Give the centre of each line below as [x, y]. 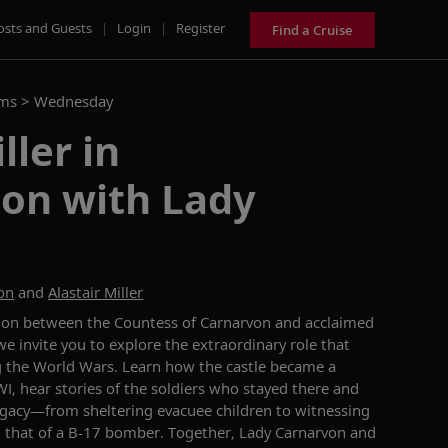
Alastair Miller [95, 292]
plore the [158, 344]
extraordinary [239, 344]
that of [30, 432]
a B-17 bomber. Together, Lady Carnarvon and [216, 432]
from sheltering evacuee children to [170, 410]
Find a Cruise [312, 29]
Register [200, 27]
